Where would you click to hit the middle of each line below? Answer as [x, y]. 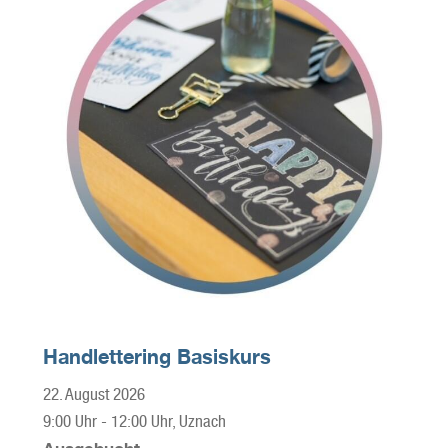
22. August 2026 [93, 394]
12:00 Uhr [141, 421]
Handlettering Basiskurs [156, 356]
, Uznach [198, 421]
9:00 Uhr [69, 421]
